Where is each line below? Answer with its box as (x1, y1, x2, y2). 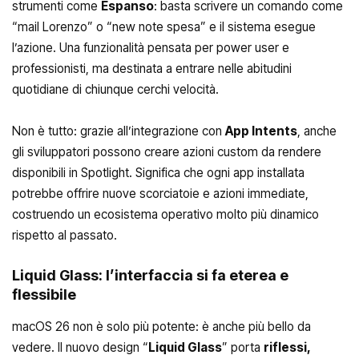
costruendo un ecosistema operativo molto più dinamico (12, 206, 319, 222)
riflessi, (264, 340, 310, 356)
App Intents (225, 123, 297, 139)
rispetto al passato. (12, 227, 117, 243)
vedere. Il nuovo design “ (12, 340, 148, 356)
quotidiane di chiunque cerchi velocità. (12, 82, 219, 98)
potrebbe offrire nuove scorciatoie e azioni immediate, (12, 185, 309, 201)
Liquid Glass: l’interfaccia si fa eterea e (12, 267, 288, 284)
